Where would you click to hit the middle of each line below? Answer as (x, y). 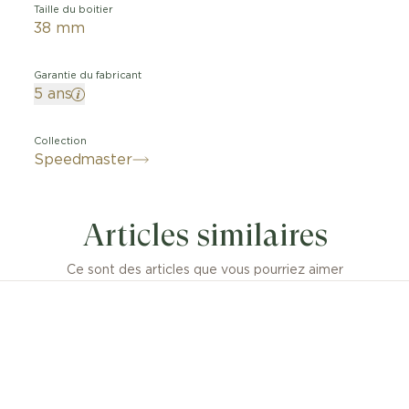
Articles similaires (204, 235)
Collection (61, 141)
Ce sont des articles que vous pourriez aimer (204, 270)
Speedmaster (83, 160)
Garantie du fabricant (88, 75)
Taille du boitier (74, 10)
